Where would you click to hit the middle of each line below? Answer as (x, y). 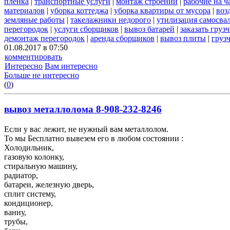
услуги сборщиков (86, 29)
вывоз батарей (149, 29)
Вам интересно (71, 66)
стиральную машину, (41, 166)
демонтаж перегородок (44, 38)
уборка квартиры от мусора (162, 10)
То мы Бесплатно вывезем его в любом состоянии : (94, 139)
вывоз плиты (183, 38)
